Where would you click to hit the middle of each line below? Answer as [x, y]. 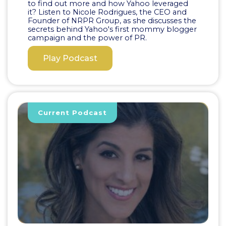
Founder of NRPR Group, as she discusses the [112, 20]
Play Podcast [70, 58]
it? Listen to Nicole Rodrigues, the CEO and [107, 12]
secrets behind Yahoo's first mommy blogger [112, 29]
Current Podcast [72, 112]
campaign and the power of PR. [87, 38]
